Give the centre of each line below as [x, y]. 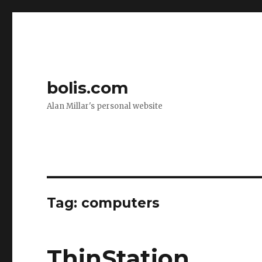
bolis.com [88, 88]
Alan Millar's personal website [105, 106]
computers [121, 203]
